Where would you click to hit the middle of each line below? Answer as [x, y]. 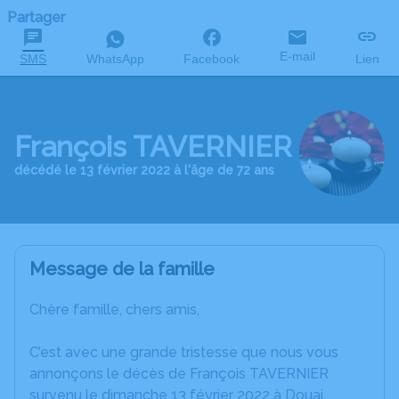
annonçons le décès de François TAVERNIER [179, 374]
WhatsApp [115, 59]
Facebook [212, 59]
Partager [36, 17]
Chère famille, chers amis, [114, 310]
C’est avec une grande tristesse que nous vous [184, 353]
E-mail [298, 56]
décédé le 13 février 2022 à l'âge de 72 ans [144, 171]
